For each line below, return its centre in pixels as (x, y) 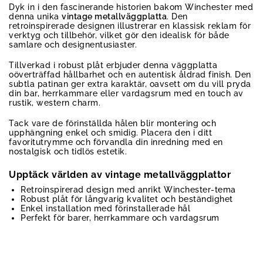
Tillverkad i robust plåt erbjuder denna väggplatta (113, 65)
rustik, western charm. (55, 103)
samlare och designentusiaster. (73, 44)
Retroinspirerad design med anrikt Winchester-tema (128, 189)
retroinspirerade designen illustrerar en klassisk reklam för (130, 26)
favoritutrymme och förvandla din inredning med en (116, 142)
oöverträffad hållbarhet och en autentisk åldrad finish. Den (130, 75)
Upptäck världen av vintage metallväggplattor (120, 174)
